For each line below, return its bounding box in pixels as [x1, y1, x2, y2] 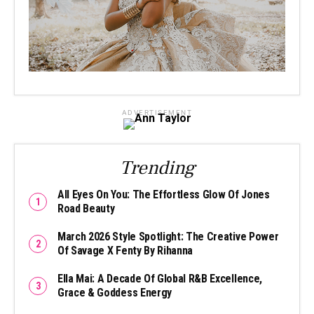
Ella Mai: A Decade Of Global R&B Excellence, [57, 271, 262, 285]
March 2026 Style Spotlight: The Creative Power [57, 229, 279, 243]
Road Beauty [57, 201, 115, 215]
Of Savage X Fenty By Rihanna [57, 243, 193, 257]
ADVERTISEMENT [121, 108, 193, 116]
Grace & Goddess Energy [57, 285, 172, 299]
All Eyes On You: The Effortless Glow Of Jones [57, 187, 270, 201]
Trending [119, 155, 195, 180]
